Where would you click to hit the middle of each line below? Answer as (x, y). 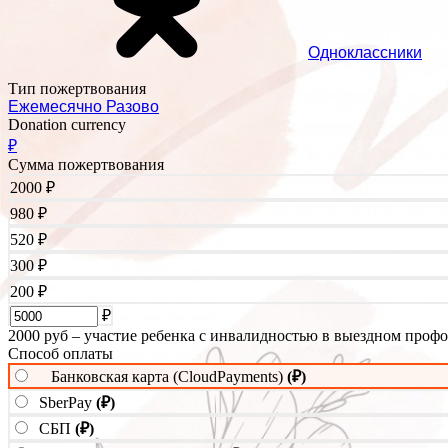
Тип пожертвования (77, 89)
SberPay (67, 403)
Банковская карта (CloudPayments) (169, 377)
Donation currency (67, 125)
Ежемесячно (57, 107)
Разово (132, 107)
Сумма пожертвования (86, 165)
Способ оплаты (60, 354)
